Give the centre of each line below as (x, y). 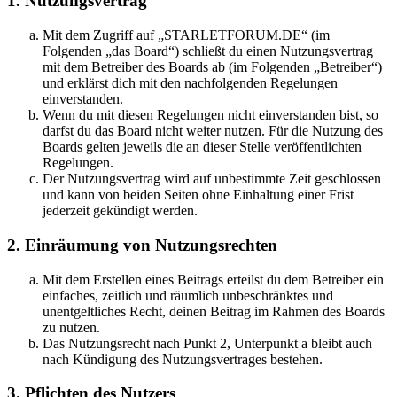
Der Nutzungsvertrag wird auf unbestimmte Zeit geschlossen (212, 179)
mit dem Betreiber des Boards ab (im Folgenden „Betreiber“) (212, 67)
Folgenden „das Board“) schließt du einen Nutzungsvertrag (208, 51)
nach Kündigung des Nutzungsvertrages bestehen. (183, 359)
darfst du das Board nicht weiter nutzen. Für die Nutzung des (213, 131)
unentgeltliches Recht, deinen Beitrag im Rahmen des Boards (214, 311)
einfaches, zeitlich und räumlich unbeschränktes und (188, 295)
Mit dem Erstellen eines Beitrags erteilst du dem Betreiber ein (213, 279)
